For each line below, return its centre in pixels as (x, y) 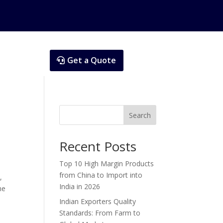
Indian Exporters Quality (98, 201)
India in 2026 (80, 186)
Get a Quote (91, 60)
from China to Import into (101, 175)
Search (140, 115)
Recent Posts (98, 146)
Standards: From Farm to (100, 213)
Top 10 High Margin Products (107, 163)
